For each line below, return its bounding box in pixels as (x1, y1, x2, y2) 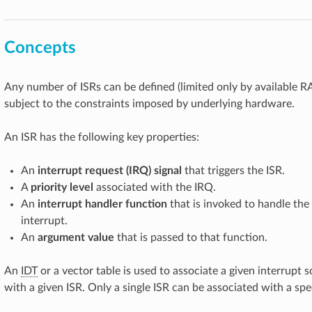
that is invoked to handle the (167, 198, 309, 210)
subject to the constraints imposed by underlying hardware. (4, 98, 295, 109)
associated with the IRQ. (93, 182, 216, 193)
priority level (31, 182, 93, 193)
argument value (38, 232, 114, 243)
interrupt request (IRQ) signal (38, 165, 182, 176)
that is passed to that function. (114, 232, 267, 243)
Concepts (4, 40, 76, 56)
